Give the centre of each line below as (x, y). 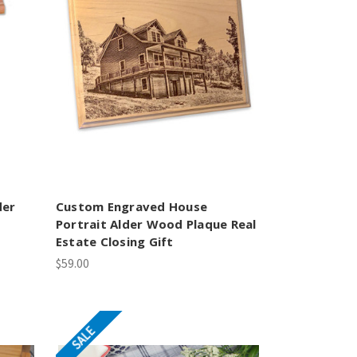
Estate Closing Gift (114, 242)
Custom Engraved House (131, 207)
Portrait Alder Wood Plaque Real (156, 224)
